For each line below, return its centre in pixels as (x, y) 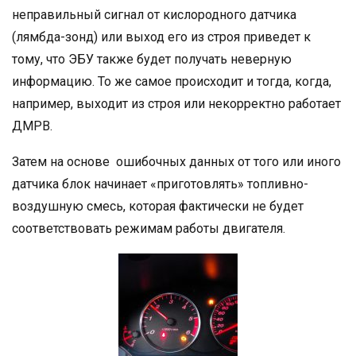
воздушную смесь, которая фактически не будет (158, 207)
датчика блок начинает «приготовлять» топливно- (160, 184)
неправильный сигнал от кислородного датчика (154, 15)
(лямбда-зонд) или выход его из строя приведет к (161, 37)
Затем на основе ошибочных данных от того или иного (176, 162)
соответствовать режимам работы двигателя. (149, 229)
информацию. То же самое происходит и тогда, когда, (172, 82)
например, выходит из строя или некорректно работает (176, 104)
